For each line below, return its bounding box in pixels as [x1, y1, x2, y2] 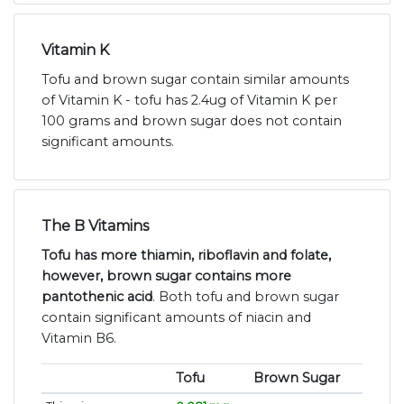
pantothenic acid [41, 288, 152, 305]
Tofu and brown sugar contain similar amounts [41, 70, 349, 87]
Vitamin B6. [41, 329, 116, 346]
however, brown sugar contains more [41, 267, 291, 284]
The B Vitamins [41, 216, 149, 234]
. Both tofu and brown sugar [152, 288, 339, 305]
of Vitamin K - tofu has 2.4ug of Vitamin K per [41, 91, 337, 108]
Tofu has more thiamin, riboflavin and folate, [41, 246, 331, 263]
